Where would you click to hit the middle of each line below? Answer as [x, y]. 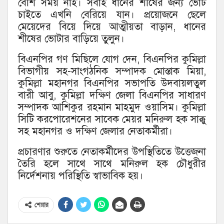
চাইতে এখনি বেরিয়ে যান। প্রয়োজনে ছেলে [112, 15]
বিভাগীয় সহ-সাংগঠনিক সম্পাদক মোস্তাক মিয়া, [112, 71]
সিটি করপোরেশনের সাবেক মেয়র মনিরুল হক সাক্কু [112, 119]
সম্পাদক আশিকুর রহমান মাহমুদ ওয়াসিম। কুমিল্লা [112, 107]
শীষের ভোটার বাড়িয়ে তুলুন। [71, 39]
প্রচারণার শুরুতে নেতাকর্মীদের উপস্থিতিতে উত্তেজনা [112, 152]
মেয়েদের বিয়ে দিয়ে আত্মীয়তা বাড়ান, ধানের [112, 27]
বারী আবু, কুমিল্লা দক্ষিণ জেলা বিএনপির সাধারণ [112, 95]
